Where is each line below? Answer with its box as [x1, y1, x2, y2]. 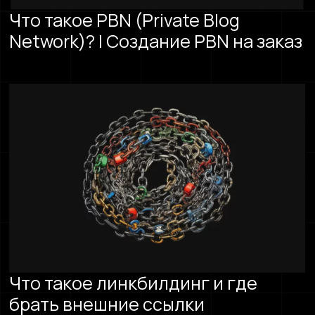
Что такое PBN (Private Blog [9, 8, 240, 33]
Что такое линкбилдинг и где [9, 270, 258, 295]
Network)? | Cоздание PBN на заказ [9, 29, 303, 54]
